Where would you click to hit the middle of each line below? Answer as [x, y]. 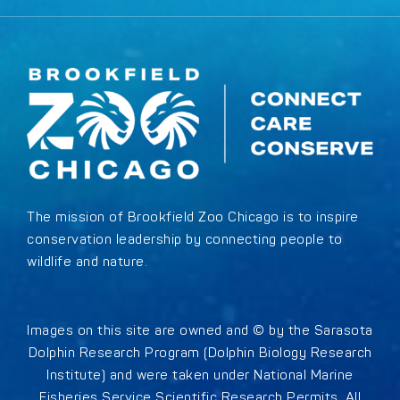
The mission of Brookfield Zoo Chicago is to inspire [193, 218]
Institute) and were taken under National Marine [200, 376]
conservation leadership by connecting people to [185, 240]
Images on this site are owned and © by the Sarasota [200, 331]
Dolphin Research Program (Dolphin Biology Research [200, 354]
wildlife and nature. [87, 262]
